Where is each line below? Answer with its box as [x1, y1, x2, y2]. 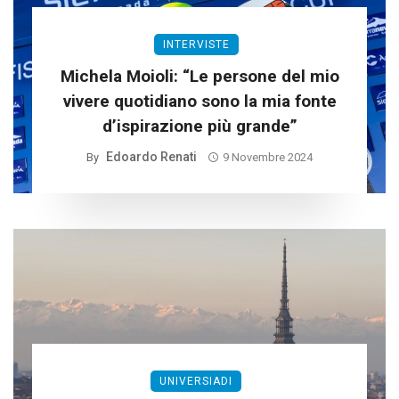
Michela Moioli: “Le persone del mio [60, 65, 339, 86]
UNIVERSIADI [159, 374, 232, 387]
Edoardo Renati [106, 149, 198, 164]
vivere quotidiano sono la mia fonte [62, 90, 337, 111]
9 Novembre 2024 [222, 150, 313, 164]
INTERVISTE [162, 37, 230, 51]
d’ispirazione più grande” [102, 115, 297, 136]
